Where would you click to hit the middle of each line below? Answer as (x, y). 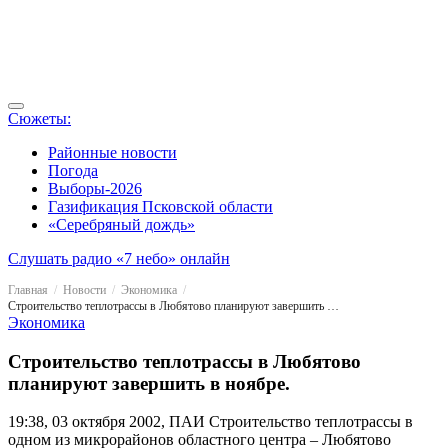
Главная (28, 290)
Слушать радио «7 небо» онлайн (119, 258)
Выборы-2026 (95, 188)
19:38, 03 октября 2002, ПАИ (106, 422)
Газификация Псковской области (160, 206)
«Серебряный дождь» (121, 224)
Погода (73, 170)
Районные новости (112, 152)
